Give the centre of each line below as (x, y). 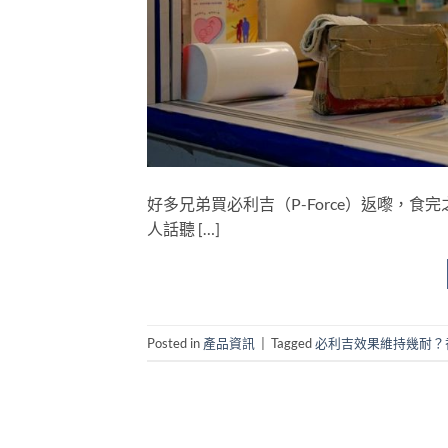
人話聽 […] (183, 229)
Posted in (175, 342)
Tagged (293, 342)
